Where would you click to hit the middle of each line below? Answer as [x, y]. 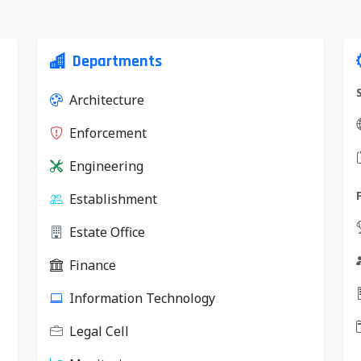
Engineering [106, 166]
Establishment [113, 199]
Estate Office [107, 232]
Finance [93, 265]
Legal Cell [99, 331]
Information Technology [142, 298]
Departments [117, 61]
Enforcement [108, 133]
